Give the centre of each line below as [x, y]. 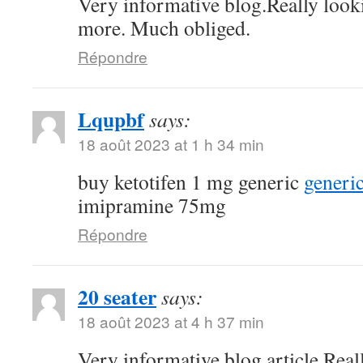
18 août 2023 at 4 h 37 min [171, 321]
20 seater [117, 297]
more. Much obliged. [164, 28]
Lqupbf [111, 119]
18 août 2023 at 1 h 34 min [171, 144]
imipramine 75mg [152, 205]
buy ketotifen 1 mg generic [191, 181]
